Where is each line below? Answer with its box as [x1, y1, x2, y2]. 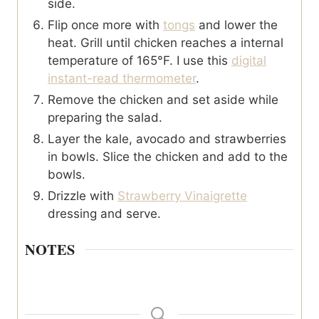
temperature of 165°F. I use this [48, 53, 231, 68]
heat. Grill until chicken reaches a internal [48, 35, 283, 50]
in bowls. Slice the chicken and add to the [48, 149, 288, 164]
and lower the [195, 17, 278, 32]
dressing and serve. [48, 206, 161, 221]
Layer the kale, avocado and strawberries [48, 131, 286, 146]
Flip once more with [48, 17, 163, 32]
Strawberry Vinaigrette [117, 188, 247, 203]
